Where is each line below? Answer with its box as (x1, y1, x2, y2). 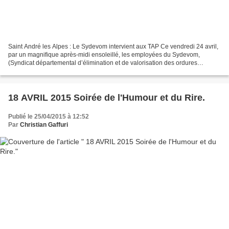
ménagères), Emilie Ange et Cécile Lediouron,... (8, 67, 141, 75)
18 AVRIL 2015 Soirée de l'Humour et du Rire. (8, 93, 205, 103)
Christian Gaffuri (20, 121, 68, 129)
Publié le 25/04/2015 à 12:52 (8, 113, 89, 121)
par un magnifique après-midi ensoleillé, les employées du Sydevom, (8, 51, 200, 59)
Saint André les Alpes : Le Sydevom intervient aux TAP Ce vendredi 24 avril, (8, 43, 218, 51)
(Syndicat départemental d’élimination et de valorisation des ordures (8, 59, 197, 67)
